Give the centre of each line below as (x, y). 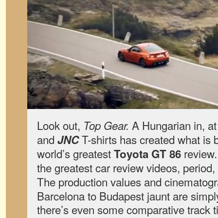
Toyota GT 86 (147, 154)
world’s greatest (75, 153)
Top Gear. (106, 125)
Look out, (60, 125)
